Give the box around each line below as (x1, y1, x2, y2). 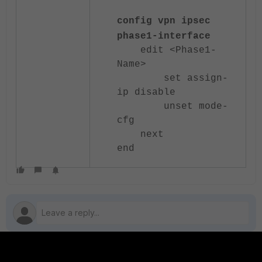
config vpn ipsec (117, 16, 211, 26)
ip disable (117, 87, 175, 98)
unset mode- (117, 101, 228, 112)
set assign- (117, 73, 228, 84)
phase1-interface (117, 31, 211, 42)
